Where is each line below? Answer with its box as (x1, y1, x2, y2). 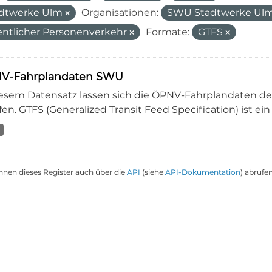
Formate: (145, 26, 189, 38)
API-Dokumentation (165, 168, 240, 177)
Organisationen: (81, 7, 158, 18)
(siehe (140, 168, 165, 177)
